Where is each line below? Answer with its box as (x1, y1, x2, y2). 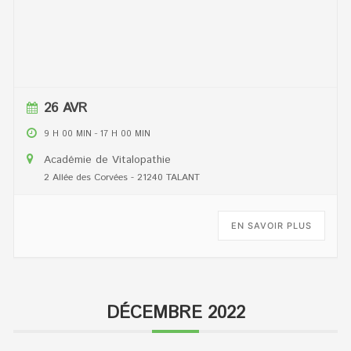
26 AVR (44, 98, 88, 118)
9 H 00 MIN (44, 127, 92, 140)
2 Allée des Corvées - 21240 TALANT (44, 170, 201, 184)
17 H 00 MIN (100, 127, 151, 140)
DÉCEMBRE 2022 (106, 300, 245, 326)
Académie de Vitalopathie (44, 151, 172, 168)
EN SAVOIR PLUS (230, 219, 312, 231)
